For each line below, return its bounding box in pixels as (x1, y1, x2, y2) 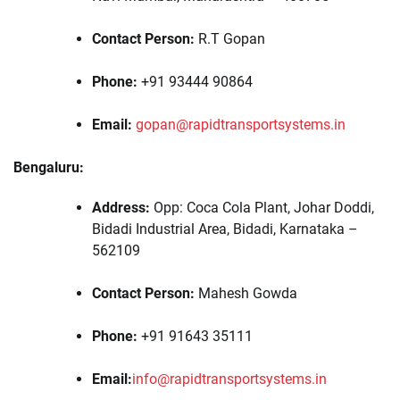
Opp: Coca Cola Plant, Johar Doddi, (150, 199, 374, 217)
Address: (92, 199, 150, 217)
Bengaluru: (13, 158, 84, 176)
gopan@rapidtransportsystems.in (136, 115, 346, 133)
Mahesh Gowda (195, 285, 297, 303)
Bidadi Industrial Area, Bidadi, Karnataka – (92, 221, 358, 238)
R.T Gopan (195, 29, 265, 47)
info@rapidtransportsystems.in (132, 371, 327, 388)
